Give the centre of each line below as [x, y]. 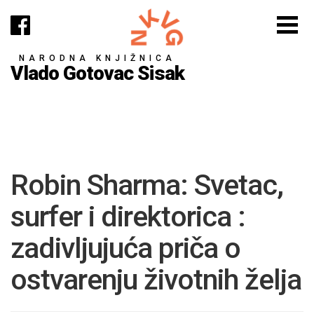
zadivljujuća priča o [125, 248]
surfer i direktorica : [128, 217]
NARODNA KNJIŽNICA [97, 58]
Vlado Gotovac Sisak [97, 73]
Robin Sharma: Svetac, [147, 185]
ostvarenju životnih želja [156, 280]
